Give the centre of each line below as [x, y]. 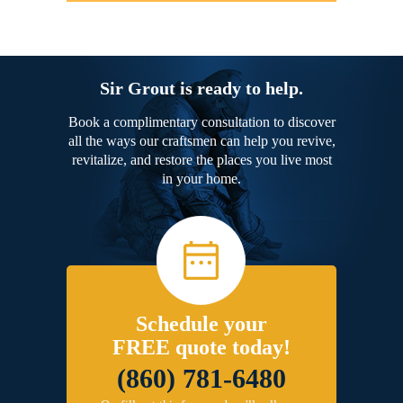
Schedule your [201, 323]
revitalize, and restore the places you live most [201, 159]
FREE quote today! [201, 347]
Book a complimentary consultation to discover [201, 121]
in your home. [201, 178]
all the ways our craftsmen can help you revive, [201, 140]
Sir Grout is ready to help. [201, 88]
